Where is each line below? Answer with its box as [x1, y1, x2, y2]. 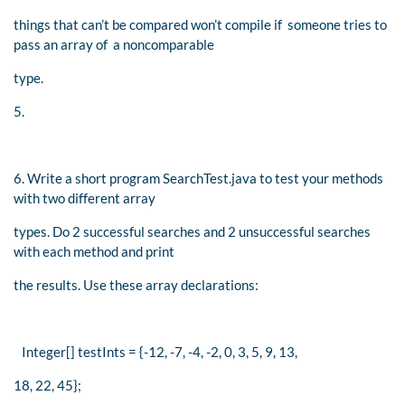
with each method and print [14, 242, 174, 259]
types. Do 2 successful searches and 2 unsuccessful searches [14, 222, 371, 240]
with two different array [14, 189, 155, 206]
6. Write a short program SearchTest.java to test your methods [14, 169, 383, 186]
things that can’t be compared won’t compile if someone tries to [14, 15, 387, 33]
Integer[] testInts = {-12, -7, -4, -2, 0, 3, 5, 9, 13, [14, 343, 297, 360]
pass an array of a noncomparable [14, 35, 214, 52]
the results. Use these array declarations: [14, 276, 259, 293]
